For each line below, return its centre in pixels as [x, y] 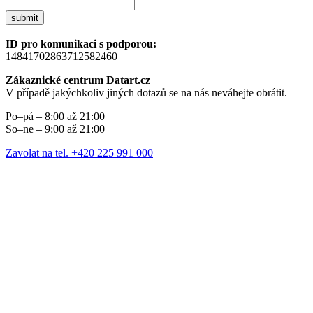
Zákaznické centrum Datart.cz [78, 80]
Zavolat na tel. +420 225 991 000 [79, 153]
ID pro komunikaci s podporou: [81, 44]
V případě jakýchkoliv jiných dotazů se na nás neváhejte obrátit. [146, 93]
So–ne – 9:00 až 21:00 [55, 129]
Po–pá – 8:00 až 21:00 [55, 117]
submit [25, 18]
